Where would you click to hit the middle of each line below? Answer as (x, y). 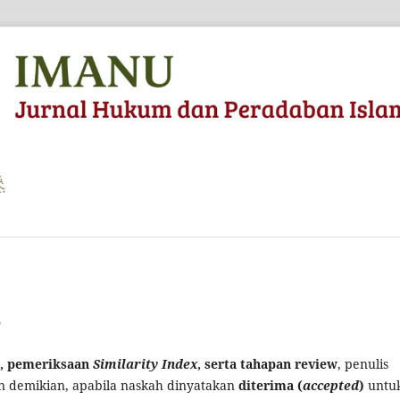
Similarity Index (145, 364)
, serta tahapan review (267, 364)
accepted (331, 386)
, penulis (363, 364)
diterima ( (271, 386)
